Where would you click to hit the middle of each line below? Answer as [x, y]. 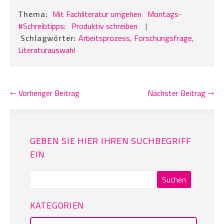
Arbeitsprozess [104, 38]
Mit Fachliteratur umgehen [97, 14]
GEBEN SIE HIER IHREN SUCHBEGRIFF [111, 140]
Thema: [34, 14]
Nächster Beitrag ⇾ [181, 93]
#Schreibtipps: [42, 26]
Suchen [42, 172]
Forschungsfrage [163, 38]
